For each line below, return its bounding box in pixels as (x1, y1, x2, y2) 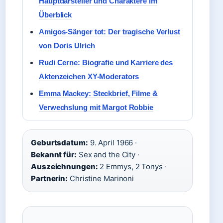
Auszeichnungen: (31, 162, 98, 171)
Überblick (39, 10, 72, 19)
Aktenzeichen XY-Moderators (39, 72, 139, 81)
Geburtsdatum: (31, 138, 88, 147)
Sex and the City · (76, 150, 139, 159)
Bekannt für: (31, 150, 77, 159)
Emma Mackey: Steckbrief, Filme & (39, 89, 158, 98)
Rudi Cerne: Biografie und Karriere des (39, 58, 173, 67)
